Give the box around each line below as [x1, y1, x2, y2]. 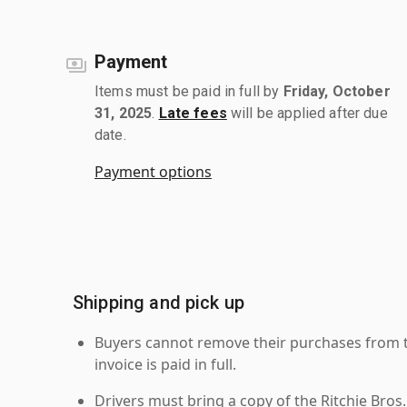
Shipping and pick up [73, 291, 244, 313]
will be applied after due [226, 104, 388, 122]
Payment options [94, 161, 212, 182]
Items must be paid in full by [94, 82, 283, 100]
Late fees [158, 104, 227, 122]
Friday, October [283, 82, 391, 100]
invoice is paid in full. [94, 353, 236, 374]
